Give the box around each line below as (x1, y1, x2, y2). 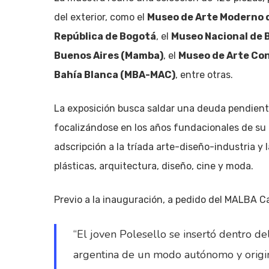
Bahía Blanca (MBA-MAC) (54, 69, 175, 80)
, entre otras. (175, 69, 233, 80)
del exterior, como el (54, 11, 147, 23)
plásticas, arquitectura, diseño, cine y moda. (54, 160, 253, 172)
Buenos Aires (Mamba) (54, 50, 163, 61)
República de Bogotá (54, 31, 156, 42)
